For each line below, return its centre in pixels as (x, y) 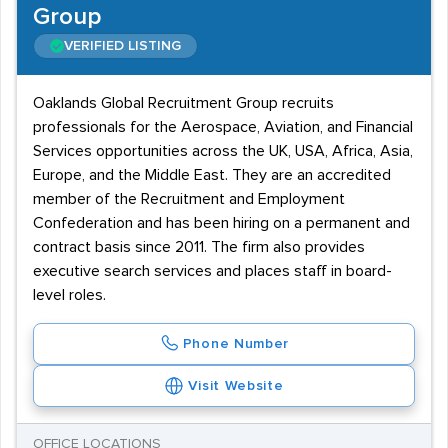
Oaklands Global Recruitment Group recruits (183, 103)
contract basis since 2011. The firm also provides (199, 247)
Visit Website (236, 386)
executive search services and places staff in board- (212, 271)
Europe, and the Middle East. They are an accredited (212, 175)
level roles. (69, 295)
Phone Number (236, 344)
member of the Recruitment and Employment (189, 199)
